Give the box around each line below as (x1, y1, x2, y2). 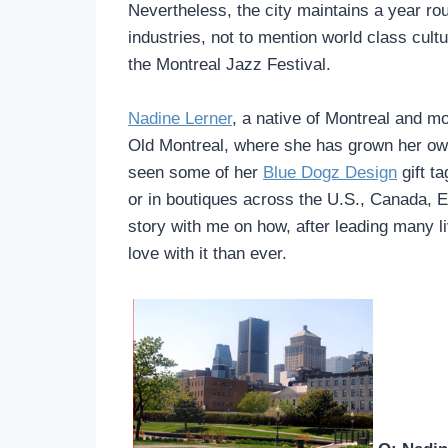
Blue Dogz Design (263, 162, 397, 182)
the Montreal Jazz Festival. (128, 54, 331, 74)
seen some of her (128, 162, 263, 182)
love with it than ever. (128, 243, 287, 263)
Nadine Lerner (128, 108, 232, 128)
